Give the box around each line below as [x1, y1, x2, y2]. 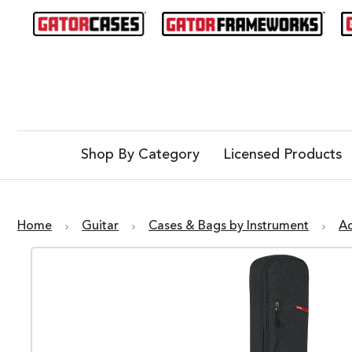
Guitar [82, 220, 119, 233]
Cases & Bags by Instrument [148, 220, 309, 233]
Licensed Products [222, 148, 342, 163]
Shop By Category [80, 148, 200, 163]
